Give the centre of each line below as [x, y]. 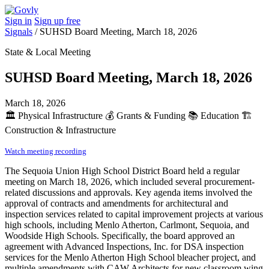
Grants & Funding [151, 115]
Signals [19, 32]
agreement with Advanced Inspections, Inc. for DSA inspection [124, 246]
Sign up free [57, 21]
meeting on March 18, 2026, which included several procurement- [130, 181]
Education [220, 115]
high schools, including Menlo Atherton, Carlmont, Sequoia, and [127, 225]
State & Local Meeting [48, 52]
